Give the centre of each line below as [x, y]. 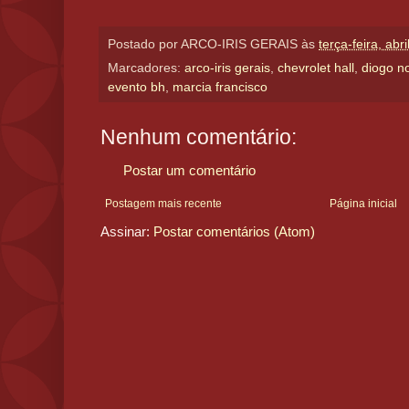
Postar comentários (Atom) [234, 232]
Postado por [144, 44]
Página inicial [364, 204]
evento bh [136, 88]
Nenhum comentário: [199, 137]
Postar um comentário [189, 171]
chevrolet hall [316, 68]
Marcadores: [146, 68]
